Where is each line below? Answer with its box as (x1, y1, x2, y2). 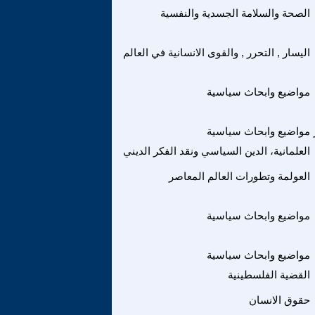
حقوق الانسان (249, 294, 310, 306)
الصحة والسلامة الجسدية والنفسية (160, 7, 310, 19)
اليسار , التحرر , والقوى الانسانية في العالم (123, 46, 310, 58)
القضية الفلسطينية (228, 269, 310, 281)
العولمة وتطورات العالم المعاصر (169, 170, 310, 182)
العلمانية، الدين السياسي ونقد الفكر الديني (123, 145, 310, 157)
